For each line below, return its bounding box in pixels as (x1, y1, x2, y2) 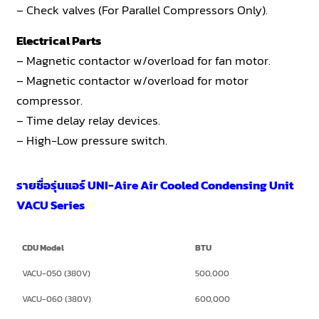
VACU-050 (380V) (22, 266, 91, 280)
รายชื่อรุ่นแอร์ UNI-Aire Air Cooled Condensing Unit (16, 175, 294, 194)
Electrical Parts (16, 31, 102, 50)
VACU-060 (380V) (22, 292, 92, 305)
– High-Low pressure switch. (16, 130, 168, 150)
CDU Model (22, 241, 65, 254)
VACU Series (16, 195, 85, 214)
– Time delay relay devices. (16, 110, 161, 130)
